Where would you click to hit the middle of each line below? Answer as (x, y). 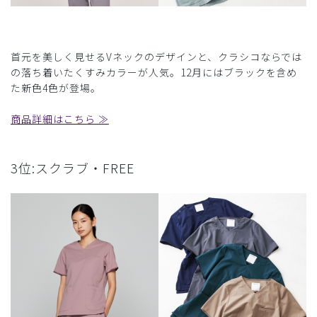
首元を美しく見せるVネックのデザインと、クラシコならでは (157, 57)
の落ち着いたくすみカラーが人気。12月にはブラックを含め (154, 73)
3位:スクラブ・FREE (73, 168)
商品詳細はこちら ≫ (60, 119)
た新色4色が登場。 (56, 88)
